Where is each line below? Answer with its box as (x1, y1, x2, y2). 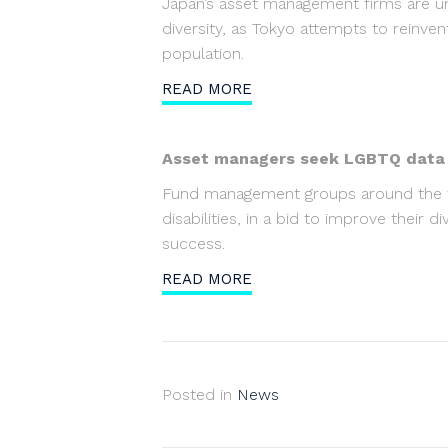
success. (162, 234, 225, 253)
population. (162, 44, 244, 63)
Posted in (162, 385, 237, 404)
